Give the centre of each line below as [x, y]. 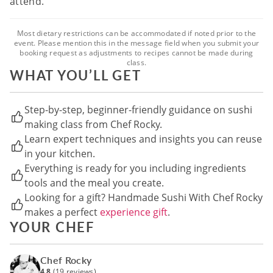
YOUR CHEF [52, 227]
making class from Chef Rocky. [93, 125]
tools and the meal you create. [94, 183]
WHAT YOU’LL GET [76, 75]
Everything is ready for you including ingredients [135, 168]
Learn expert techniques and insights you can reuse [143, 139]
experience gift [134, 212]
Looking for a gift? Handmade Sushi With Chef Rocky [144, 198]
